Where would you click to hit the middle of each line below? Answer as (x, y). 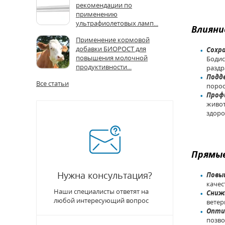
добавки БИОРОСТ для (111, 49)
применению (97, 14)
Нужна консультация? (105, 175)
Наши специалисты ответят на (101, 191)
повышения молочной (112, 58)
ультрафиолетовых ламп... (117, 23)
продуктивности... (104, 67)
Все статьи (52, 83)
